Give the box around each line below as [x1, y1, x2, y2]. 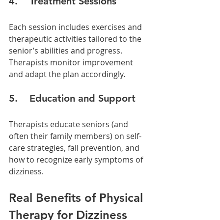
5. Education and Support [9, 92, 136, 104]
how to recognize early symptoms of [9, 154, 145, 165]
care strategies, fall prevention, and [9, 142, 141, 153]
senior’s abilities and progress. [9, 45, 124, 56]
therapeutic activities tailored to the [9, 33, 143, 44]
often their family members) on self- [9, 130, 141, 141]
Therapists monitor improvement [9, 56, 135, 68]
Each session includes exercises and [9, 21, 144, 32]
